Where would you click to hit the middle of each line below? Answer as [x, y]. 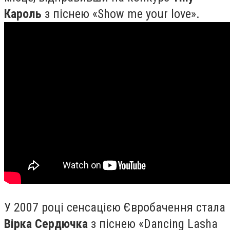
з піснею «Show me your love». [121, 14]
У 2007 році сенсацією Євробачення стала [115, 207]
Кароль [23, 14]
